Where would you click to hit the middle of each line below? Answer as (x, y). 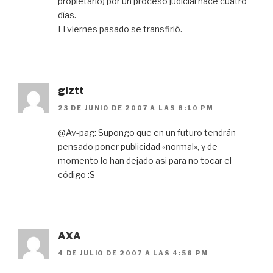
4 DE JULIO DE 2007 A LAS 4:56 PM (133, 253)
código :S (76, 174)
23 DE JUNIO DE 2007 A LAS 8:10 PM (136, 108)
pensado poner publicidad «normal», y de (138, 146)
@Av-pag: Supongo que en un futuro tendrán (147, 132)
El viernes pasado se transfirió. (120, 29)
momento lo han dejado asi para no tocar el (145, 160)
